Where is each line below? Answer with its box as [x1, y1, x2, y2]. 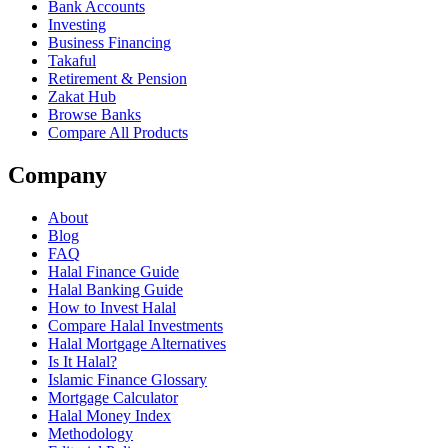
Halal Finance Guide [48, 262, 179, 280]
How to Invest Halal [48, 298, 176, 316]
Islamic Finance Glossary [48, 370, 207, 388]
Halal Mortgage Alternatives [48, 334, 226, 352]
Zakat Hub [48, 88, 116, 106]
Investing [48, 16, 106, 34]
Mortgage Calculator [48, 388, 178, 406]
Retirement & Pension [48, 70, 187, 88]
